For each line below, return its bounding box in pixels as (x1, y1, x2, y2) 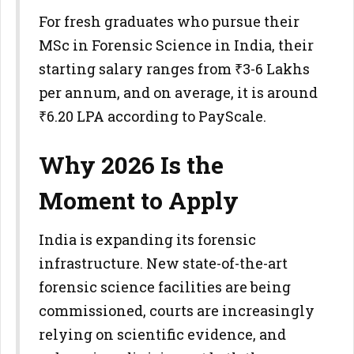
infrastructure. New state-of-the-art (39, 254, 288, 273)
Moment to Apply (39, 185, 239, 216)
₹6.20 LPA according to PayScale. (39, 107, 266, 126)
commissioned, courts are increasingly (39, 301, 314, 320)
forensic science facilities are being (39, 277, 291, 296)
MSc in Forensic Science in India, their (39, 36, 314, 55)
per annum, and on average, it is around (39, 83, 318, 102)
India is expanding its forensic (39, 230, 256, 249)
